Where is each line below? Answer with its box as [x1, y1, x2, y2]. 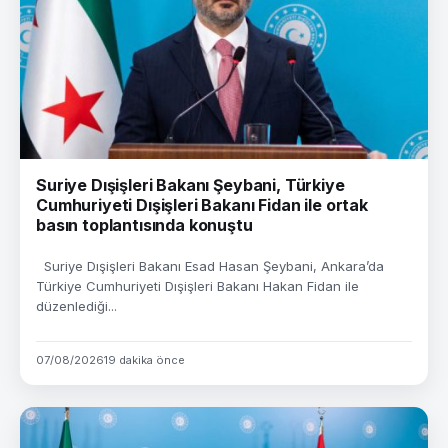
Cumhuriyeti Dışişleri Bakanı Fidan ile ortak [36, 195, 368, 215]
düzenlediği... [36, 298, 117, 314]
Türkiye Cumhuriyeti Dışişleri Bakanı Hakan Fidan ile [36, 278, 359, 294]
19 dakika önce [104, 353, 185, 367]
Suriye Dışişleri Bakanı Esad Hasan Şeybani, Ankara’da [36, 258, 384, 274]
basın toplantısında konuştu [36, 215, 253, 235]
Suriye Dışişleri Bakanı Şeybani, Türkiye [36, 175, 345, 195]
